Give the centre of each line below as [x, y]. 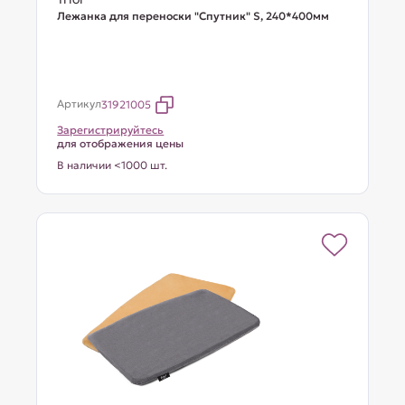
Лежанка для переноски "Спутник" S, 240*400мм [193, 16]
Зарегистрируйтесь [111, 130]
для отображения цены [121, 143]
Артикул [80, 104]
